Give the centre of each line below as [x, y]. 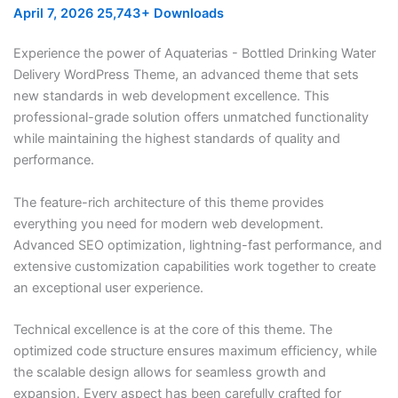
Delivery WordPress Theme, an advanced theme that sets [186, 75]
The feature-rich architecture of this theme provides [168, 202]
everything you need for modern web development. [168, 223]
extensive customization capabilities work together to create [194, 266]
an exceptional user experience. [108, 287]
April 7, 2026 [55, 14]
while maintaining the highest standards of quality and [176, 139]
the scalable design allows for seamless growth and [169, 372]
